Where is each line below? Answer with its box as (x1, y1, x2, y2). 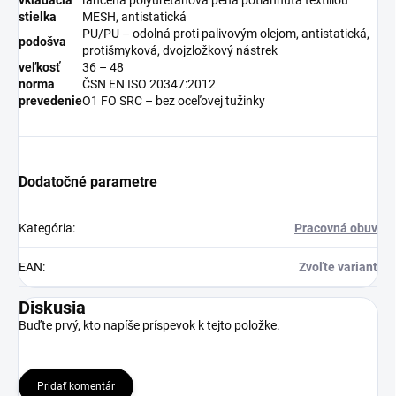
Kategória (19, 220, 72, 235)
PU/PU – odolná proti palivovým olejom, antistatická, (82, 26, 369, 41)
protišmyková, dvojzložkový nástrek (82, 42, 278, 57)
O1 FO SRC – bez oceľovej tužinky (82, 93, 265, 108)
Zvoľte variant (299, 259, 377, 274)
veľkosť (19, 59, 60, 74)
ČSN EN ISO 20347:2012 (82, 76, 216, 91)
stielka (19, 9, 57, 24)
